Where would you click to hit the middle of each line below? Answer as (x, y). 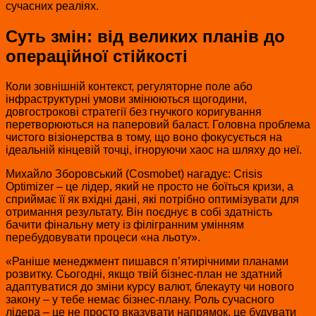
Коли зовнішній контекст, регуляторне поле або (129, 86)
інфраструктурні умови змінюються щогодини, (126, 99)
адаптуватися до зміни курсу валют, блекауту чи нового (150, 286)
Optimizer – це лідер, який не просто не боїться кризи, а (150, 186)
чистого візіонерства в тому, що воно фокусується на (144, 137)
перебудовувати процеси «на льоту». (103, 237)
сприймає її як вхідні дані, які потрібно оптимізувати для (152, 199)
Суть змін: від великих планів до (145, 36)
